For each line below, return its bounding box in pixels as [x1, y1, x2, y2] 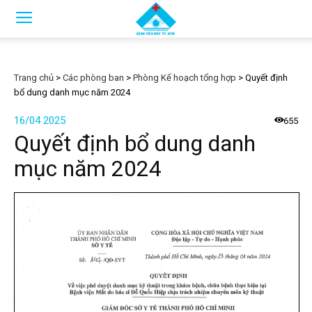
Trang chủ [14, 72, 54, 83]
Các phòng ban [63, 72, 124, 83]
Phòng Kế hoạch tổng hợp [133, 72, 236, 83]
